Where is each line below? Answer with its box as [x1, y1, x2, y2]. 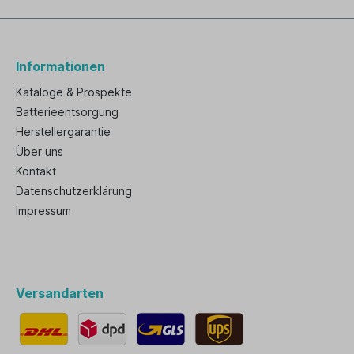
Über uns [16, 145, 63, 158]
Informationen [16, 58, 105, 74]
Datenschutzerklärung [16, 184, 132, 198]
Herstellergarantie [16, 125, 111, 138]
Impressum [16, 204, 71, 217]
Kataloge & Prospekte [16, 85, 132, 99]
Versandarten [16, 285, 104, 301]
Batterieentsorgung [16, 105, 119, 119]
